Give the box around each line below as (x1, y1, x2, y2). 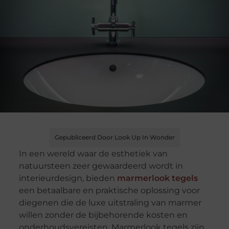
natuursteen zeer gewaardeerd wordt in (18, 161, 183, 171)
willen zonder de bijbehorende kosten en (18, 210, 188, 220)
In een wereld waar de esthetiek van (18, 149, 168, 159)
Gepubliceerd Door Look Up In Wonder (54, 133, 175, 142)
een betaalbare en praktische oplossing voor (18, 186, 200, 196)
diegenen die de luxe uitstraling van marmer (18, 198, 201, 208)
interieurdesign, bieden (18, 173, 117, 184)
